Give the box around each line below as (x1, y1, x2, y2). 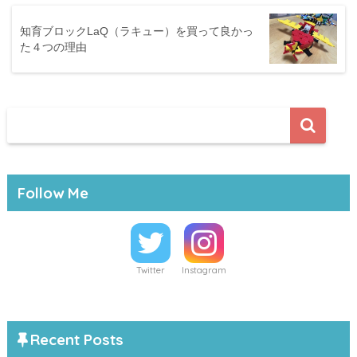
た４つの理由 (20, 40, 87, 53)
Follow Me (17, 182, 88, 202)
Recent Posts (29, 330, 124, 350)
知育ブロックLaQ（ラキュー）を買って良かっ (20, 24, 253, 37)
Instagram (182, 264, 226, 276)
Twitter (136, 264, 165, 276)
